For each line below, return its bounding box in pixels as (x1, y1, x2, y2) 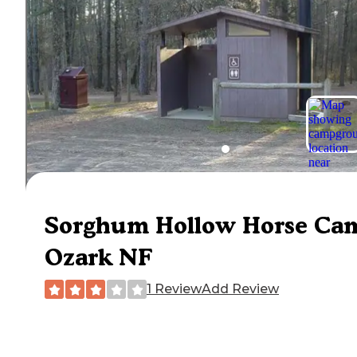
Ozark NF (45, 243, 153, 272)
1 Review (147, 281, 202, 297)
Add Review (202, 281, 279, 297)
